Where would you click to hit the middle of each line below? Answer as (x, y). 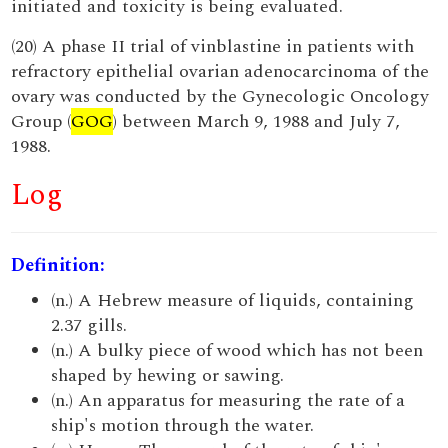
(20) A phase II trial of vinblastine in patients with (213, 46)
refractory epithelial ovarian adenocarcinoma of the (220, 71)
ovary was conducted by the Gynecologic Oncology (220, 96)
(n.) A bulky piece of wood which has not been (237, 350)
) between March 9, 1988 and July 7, (257, 121)
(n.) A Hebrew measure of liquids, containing (233, 300)
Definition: (58, 265)
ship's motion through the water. (183, 425)
